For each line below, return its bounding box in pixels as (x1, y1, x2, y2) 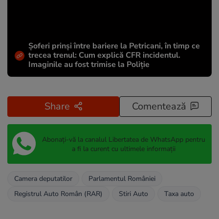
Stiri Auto (119, 189, 148, 199)
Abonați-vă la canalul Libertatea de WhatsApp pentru (42, 134, 205, 144)
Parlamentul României (88, 174, 155, 184)
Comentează (132, 100, 186, 113)
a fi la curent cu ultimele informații (71, 144, 175, 153)
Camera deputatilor (14, 174, 72, 184)
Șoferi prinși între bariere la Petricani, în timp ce (28, 41, 200, 52)
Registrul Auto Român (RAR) (14, 189, 103, 199)
